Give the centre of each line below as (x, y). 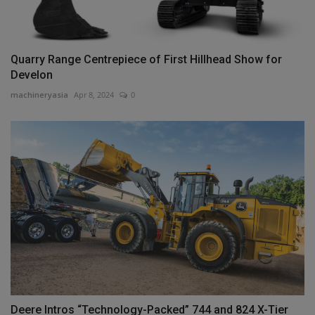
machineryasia (39, 94)
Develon (32, 75)
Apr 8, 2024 (94, 94)
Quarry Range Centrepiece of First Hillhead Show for (146, 59)
